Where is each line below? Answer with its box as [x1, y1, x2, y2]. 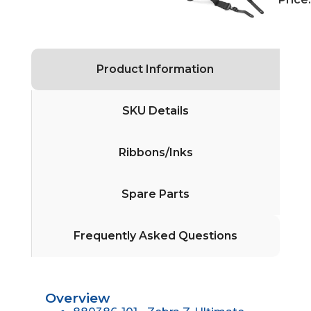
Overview [44, 289, 110, 306]
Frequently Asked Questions [74, 228, 238, 242]
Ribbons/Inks [118, 145, 193, 159]
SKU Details [122, 103, 190, 117]
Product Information [96, 62, 215, 76]
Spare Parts [121, 187, 190, 201]
